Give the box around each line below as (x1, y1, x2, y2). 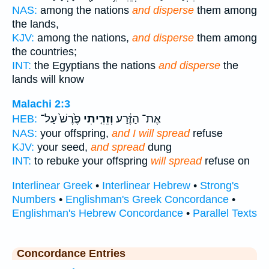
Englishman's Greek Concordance (65, 193, 229, 205)
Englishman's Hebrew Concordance (12, 207, 183, 219)
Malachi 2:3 (12, 97, 70, 110)
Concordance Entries (17, 247, 125, 260)
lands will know (12, 73, 84, 86)
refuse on (202, 154, 250, 167)
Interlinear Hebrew (102, 179, 190, 192)
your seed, (34, 141, 91, 153)
